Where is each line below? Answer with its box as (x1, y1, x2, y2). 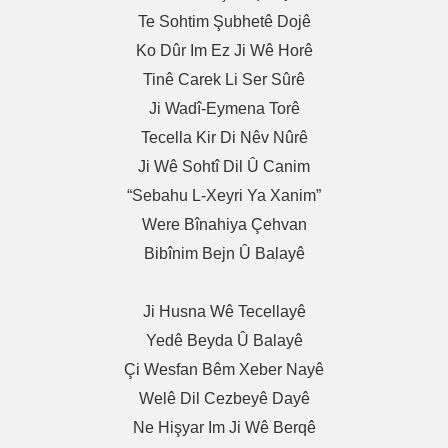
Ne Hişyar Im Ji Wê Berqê (132, 419, 316, 437)
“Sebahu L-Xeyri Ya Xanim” (127, 187, 321, 205)
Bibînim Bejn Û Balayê (143, 245, 305, 263)
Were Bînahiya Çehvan (141, 216, 307, 234)
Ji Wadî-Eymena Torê (148, 100, 300, 118)
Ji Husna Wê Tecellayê (142, 303, 306, 321)
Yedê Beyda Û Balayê (145, 332, 303, 350)
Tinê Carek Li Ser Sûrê (143, 71, 305, 89)
